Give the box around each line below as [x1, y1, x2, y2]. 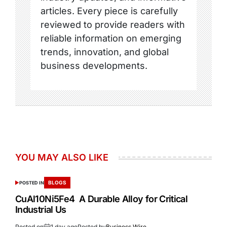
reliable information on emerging [41, 33, 181, 44]
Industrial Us [15, 204, 66, 215]
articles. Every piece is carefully [41, 6, 178, 17]
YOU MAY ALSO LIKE [15, 152, 108, 163]
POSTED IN [19, 180, 44, 186]
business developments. [41, 60, 147, 71]
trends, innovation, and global [41, 47, 169, 58]
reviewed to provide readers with [41, 19, 185, 30]
